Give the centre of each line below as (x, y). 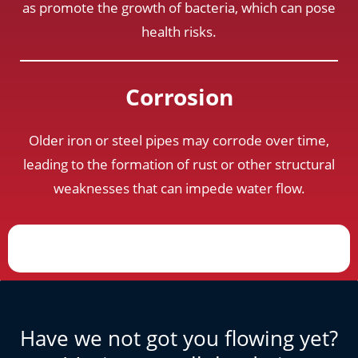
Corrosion (179, 96)
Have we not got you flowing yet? (179, 338)
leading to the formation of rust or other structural (179, 164)
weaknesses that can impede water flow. (179, 188)
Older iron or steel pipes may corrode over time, (179, 140)
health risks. (179, 31)
